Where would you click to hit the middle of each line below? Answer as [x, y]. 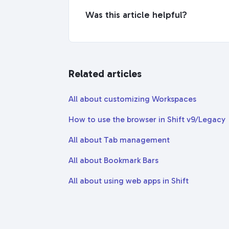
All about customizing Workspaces [132, 99]
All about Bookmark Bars [113, 161]
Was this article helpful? [136, 15]
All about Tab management [119, 140]
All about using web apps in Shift [129, 181]
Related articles [105, 74]
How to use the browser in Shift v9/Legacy [147, 120]
